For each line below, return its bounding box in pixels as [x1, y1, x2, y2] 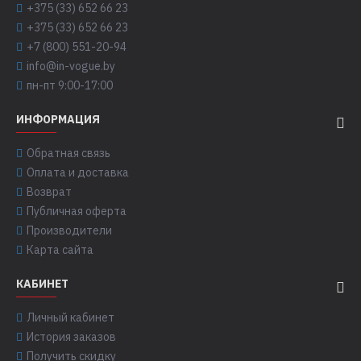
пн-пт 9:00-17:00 [27, 78, 113, 93]
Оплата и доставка [27, 165, 129, 180]
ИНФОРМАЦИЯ [16, 112, 100, 127]
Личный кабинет [27, 310, 114, 325]
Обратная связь [27, 146, 110, 160]
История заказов [27, 330, 116, 344]
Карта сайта [27, 243, 93, 257]
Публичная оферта [27, 204, 127, 218]
